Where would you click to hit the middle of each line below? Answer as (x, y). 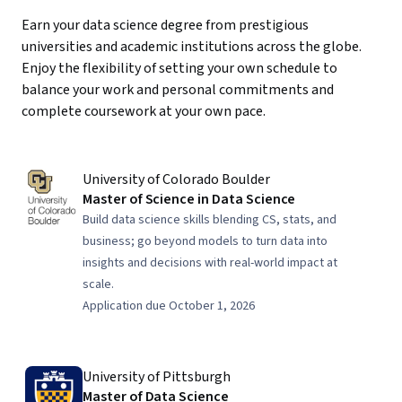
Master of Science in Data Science (189, 199)
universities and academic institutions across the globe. (192, 47)
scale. (98, 284)
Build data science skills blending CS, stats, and (210, 220)
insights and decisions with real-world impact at (210, 263)
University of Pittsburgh (157, 377)
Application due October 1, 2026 (169, 306)
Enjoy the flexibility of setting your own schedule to (179, 68)
